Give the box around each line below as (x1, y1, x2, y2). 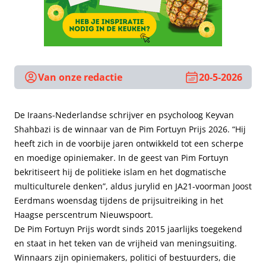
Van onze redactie (38, 71, 122, 84)
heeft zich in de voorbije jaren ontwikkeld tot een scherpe (14, 138, 243, 149)
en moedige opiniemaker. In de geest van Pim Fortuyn (14, 152, 229, 163)
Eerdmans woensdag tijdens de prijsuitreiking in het (14, 195, 223, 206)
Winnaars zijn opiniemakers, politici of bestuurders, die (14, 252, 236, 263)
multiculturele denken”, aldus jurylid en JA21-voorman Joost (14, 180, 252, 192)
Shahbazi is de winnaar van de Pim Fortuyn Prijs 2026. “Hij (14, 123, 246, 135)
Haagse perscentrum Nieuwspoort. (14, 209, 153, 220)
